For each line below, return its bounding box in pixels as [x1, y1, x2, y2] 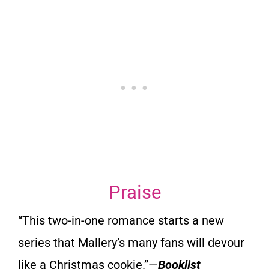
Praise [108, 181, 161, 204]
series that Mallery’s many [18, 235, 160, 250]
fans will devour [160, 235, 244, 250]
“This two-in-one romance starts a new [18, 213, 224, 228]
